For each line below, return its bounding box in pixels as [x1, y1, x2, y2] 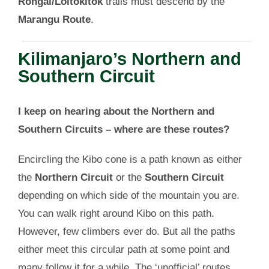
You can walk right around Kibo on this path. [17, 208, 214, 220]
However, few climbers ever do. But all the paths [17, 226, 235, 238]
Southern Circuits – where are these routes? [17, 124, 229, 136]
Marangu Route [17, 14, 91, 25]
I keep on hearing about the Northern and [17, 106, 214, 118]
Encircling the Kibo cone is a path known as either [17, 154, 242, 166]
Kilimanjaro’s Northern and [17, 49, 241, 68]
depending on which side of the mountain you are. [17, 190, 240, 202]
